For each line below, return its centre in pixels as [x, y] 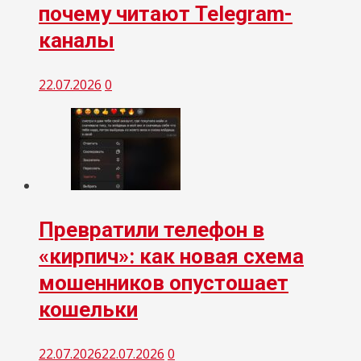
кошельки [88, 310]
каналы [77, 41]
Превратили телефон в [151, 230]
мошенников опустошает [164, 283]
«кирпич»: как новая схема [171, 257]
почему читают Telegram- [166, 14]
